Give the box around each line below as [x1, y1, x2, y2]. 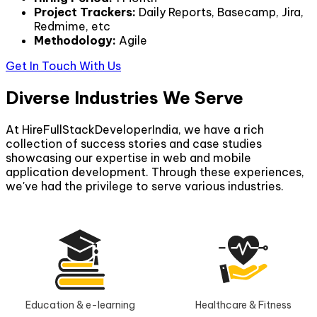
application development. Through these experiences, [6, 164, 304, 179]
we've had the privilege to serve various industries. [6, 178, 284, 193]
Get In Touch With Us [6, 58, 121, 73]
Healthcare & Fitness [195, 298, 292, 311]
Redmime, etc [34, 18, 110, 33]
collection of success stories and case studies [6, 136, 262, 151]
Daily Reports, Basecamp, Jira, [139, 4, 304, 19]
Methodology [34, 33, 113, 47]
